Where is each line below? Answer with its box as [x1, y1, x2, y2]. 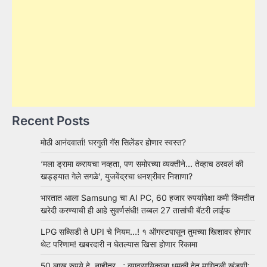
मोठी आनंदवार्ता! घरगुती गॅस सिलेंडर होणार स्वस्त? [41, 136, 186, 147]
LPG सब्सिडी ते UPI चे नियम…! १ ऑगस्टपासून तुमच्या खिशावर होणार [41, 226, 251, 237]
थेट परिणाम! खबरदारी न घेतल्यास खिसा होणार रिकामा [41, 238, 197, 249]
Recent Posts [12, 113, 89, 128]
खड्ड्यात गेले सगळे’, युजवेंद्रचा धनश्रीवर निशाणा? [41, 170, 193, 181]
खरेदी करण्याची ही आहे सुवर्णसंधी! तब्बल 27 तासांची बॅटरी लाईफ [41, 204, 230, 215]
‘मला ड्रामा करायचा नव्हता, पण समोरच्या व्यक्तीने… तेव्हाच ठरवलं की [41, 158, 243, 169]
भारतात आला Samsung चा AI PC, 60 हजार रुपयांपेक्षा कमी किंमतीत [41, 192, 254, 203]
